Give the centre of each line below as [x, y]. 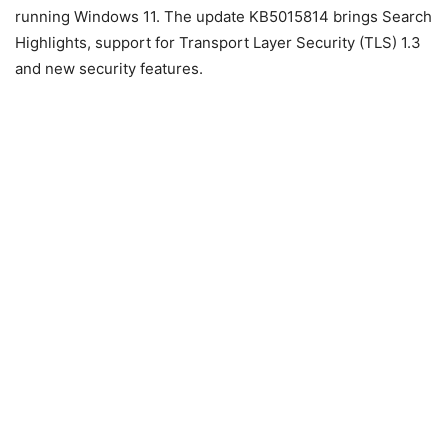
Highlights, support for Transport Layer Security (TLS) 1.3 [218, 42]
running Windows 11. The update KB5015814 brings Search [223, 16]
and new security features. [109, 68]
